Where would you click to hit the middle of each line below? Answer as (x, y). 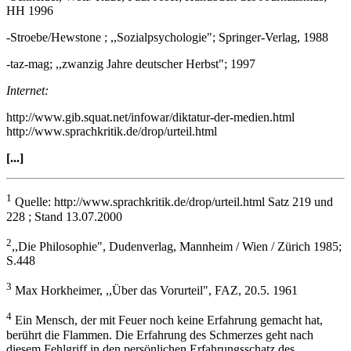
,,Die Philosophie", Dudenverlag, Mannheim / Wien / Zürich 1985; (177, 246)
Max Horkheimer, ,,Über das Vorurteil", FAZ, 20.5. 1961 (155, 291)
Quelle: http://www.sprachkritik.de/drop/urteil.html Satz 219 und (172, 202)
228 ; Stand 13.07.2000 (64, 216)
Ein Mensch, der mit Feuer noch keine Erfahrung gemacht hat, (167, 320)
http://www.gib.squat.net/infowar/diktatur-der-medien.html (150, 118)
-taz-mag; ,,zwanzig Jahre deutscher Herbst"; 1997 (131, 64)
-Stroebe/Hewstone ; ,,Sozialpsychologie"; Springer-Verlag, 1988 (167, 38)
